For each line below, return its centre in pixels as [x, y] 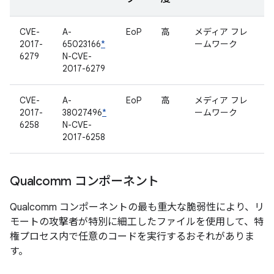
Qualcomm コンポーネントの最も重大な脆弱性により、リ [137, 207]
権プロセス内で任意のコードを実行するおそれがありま [132, 237]
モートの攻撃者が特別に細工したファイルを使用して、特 [137, 222]
